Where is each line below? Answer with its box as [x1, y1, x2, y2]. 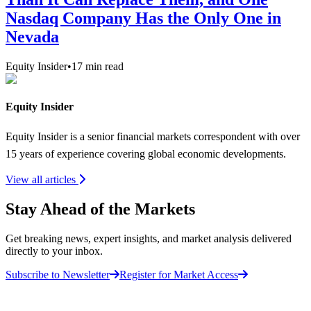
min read [83, 60, 124, 73]
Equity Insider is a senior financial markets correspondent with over [6, 130, 300, 142]
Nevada [6, 28, 59, 47]
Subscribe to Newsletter [6, 268, 110, 280]
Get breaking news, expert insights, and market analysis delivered [6, 232, 292, 244]
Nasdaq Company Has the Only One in [6, 9, 281, 28]
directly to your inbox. [6, 244, 103, 257]
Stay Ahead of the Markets [6, 199, 195, 218]
